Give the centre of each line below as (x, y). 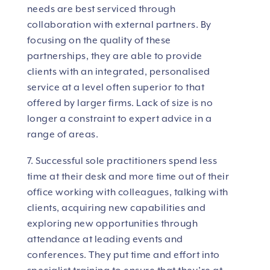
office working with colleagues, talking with (127, 193)
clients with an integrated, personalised (118, 72)
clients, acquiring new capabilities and (116, 208)
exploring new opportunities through (112, 224)
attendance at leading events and (105, 240)
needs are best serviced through (101, 9)
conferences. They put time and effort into (123, 255)
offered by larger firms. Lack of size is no (120, 103)
